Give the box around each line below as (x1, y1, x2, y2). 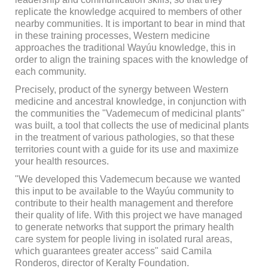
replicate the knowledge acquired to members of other (14, 7, 242, 17)
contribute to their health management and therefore (14, 198, 233, 209)
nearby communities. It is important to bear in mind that (14, 19, 245, 29)
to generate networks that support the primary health (14, 222, 234, 233)
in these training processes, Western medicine (14, 31, 210, 41)
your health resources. (14, 156, 109, 167)
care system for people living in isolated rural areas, (14, 234, 232, 245)
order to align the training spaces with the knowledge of (14, 54, 248, 65)
